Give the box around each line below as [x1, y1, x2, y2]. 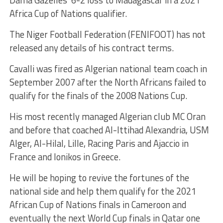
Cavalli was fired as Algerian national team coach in [9, 61, 207, 76]
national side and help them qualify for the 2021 [9, 184, 196, 198]
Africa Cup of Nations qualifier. [9, 6, 127, 20]
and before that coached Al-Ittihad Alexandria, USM [9, 122, 209, 137]
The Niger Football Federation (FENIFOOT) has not [9, 27, 206, 41]
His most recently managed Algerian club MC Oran [9, 109, 206, 123]
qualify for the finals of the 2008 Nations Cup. [9, 88, 187, 103]
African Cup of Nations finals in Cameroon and [9, 197, 186, 212]
